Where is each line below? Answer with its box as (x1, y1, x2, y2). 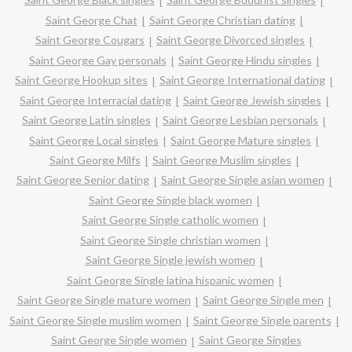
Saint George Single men (202, 293, 324, 307)
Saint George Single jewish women (85, 253, 255, 267)
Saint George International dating (159, 73, 325, 87)
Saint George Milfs (49, 153, 141, 167)
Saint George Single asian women (160, 173, 324, 187)
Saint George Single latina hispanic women (66, 273, 274, 287)
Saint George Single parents (192, 313, 332, 327)
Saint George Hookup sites (15, 73, 148, 87)
